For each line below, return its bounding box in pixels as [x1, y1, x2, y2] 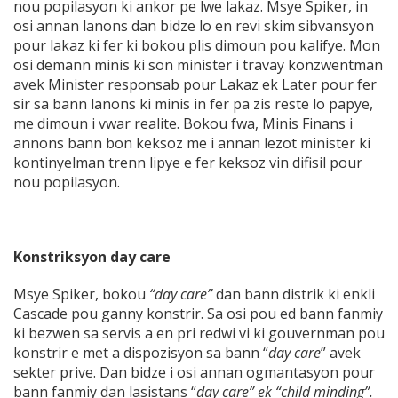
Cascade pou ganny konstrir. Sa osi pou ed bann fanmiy [13, 304, 383, 324]
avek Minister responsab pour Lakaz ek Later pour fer [13, 75, 377, 95]
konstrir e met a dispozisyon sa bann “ [13, 343, 268, 363]
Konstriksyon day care [13, 247, 171, 267]
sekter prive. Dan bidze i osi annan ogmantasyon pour [13, 362, 375, 383]
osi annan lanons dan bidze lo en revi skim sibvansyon [13, 16, 374, 36]
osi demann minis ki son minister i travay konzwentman [13, 55, 383, 76]
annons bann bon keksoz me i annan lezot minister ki [13, 133, 370, 154]
